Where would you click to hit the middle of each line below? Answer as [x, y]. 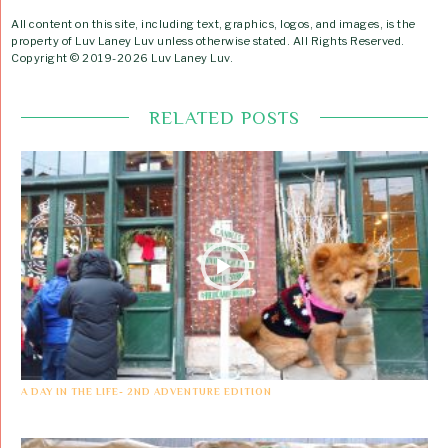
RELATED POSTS [224, 117]
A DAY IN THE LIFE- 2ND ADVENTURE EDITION [146, 392]
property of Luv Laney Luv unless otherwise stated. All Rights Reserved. [208, 40]
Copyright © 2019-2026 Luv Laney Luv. [122, 57]
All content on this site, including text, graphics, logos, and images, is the [213, 23]
